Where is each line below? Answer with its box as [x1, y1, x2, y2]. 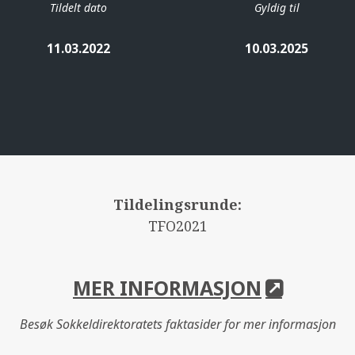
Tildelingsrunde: [113, 194, 242, 214]
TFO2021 [147, 216, 208, 235]
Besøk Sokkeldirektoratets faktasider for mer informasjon [19, 315, 336, 333]
